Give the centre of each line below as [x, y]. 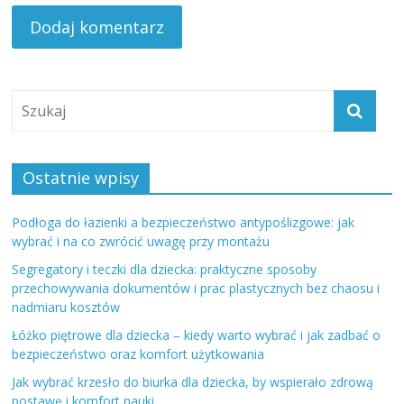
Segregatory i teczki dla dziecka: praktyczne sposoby [165, 270]
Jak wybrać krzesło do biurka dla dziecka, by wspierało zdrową [193, 382]
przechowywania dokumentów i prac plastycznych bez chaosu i [196, 289]
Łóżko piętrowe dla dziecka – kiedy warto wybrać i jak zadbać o [197, 335]
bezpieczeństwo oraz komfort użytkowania [138, 354]
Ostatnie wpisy [81, 178]
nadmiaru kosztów [66, 308]
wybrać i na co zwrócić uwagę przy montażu [141, 242]
